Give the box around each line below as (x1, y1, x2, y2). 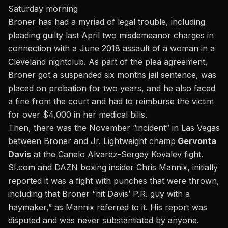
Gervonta (176, 136, 216, 147)
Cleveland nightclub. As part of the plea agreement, (8, 56, 208, 67)
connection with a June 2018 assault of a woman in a (8, 43, 215, 54)
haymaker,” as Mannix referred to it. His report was (8, 202, 207, 213)
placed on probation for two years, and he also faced (8, 83, 215, 94)
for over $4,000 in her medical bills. (8, 109, 147, 120)
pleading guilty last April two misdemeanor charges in (8, 30, 214, 41)
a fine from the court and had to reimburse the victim (8, 96, 214, 107)
